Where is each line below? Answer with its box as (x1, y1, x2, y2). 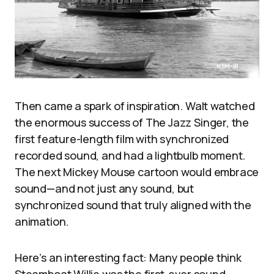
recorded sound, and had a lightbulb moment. (15, 147, 246, 163)
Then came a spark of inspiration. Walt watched (15, 98, 255, 113)
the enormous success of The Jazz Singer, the (15, 114, 250, 130)
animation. (15, 213, 69, 229)
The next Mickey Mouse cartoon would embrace (15, 164, 259, 179)
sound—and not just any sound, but (15, 180, 194, 196)
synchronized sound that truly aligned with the (15, 197, 251, 212)
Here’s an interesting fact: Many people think (15, 250, 242, 265)
